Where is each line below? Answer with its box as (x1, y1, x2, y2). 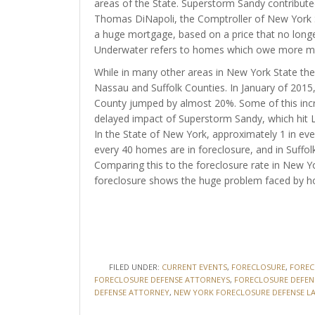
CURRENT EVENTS (161, 262, 227, 272)
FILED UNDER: (108, 262, 162, 272)
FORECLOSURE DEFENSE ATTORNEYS (94, 274, 230, 285)
